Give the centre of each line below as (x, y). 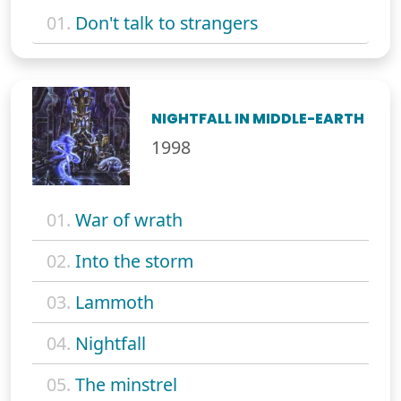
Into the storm (134, 260)
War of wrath (129, 219)
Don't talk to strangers (166, 23)
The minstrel (126, 384)
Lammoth (115, 302)
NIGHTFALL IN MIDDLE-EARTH (258, 119)
